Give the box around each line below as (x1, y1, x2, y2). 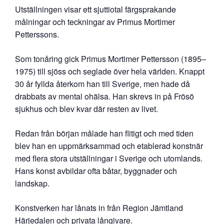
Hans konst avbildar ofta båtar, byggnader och (15, 164, 177, 176)
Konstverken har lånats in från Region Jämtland (15, 201, 183, 213)
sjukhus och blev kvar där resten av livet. (15, 102, 158, 114)
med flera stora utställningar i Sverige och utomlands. (15, 152, 202, 164)
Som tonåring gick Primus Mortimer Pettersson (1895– (15, 52, 206, 64)
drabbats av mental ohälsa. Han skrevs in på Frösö (15, 90, 194, 102)
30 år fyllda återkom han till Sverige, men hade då (15, 77, 190, 89)
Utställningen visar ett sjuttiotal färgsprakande (15, 3, 176, 15)
